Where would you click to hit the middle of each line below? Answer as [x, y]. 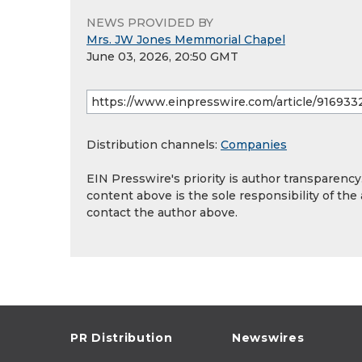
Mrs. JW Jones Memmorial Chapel [186, 40]
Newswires [268, 338]
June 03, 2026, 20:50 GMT [162, 57]
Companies [254, 145]
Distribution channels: [154, 145]
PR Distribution [122, 338]
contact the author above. [162, 213]
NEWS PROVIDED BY [150, 23]
